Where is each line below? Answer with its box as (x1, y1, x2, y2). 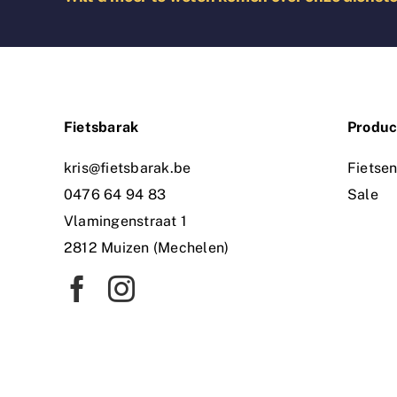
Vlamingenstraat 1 (64, 212, 188, 230)
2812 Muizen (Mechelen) (64, 238, 230, 256)
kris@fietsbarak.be (64, 159, 191, 176)
